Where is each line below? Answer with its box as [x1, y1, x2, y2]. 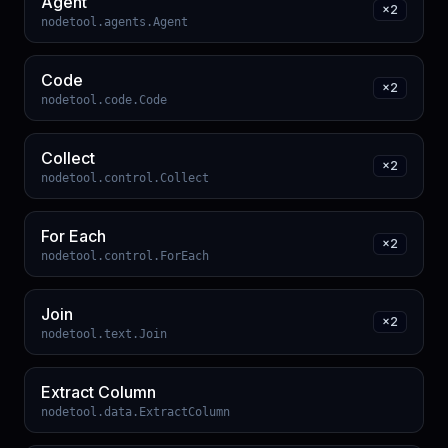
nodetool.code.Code [41, 92, 167, 107]
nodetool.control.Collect [41, 170, 209, 185]
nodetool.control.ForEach [41, 248, 209, 263]
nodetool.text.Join [41, 326, 167, 341]
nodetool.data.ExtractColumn [41, 404, 230, 419]
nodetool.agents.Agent [41, 14, 188, 29]
